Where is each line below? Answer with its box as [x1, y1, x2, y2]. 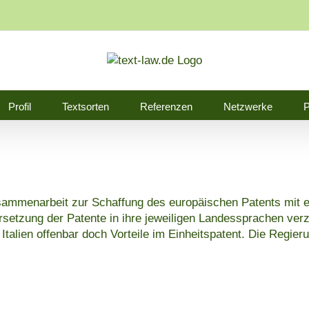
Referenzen [140, 100, 192, 112]
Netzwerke [223, 100, 272, 112]
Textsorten [62, 100, 109, 112]
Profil [8, 100, 31, 112]
